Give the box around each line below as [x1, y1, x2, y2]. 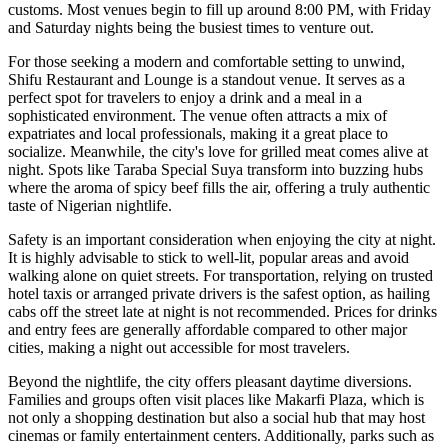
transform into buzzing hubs [243, 160, 423, 178]
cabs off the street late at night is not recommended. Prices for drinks [8, 302, 437, 320]
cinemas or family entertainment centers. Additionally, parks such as [8, 426, 434, 444]
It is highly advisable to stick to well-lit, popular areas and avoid [8, 248, 409, 266]
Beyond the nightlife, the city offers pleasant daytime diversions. [8, 372, 412, 390]
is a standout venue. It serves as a [193, 70, 405, 88]
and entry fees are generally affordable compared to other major [8, 320, 407, 338]
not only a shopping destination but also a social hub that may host [8, 408, 425, 426]
